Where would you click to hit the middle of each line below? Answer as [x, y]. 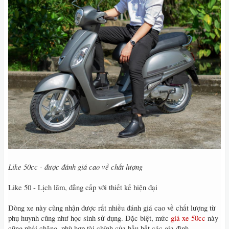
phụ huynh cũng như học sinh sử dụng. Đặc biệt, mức [89, 218]
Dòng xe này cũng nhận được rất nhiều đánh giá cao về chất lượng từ [112, 208]
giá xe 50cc [188, 218]
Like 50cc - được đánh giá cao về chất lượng [75, 167]
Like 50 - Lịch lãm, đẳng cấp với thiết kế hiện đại [83, 187]
